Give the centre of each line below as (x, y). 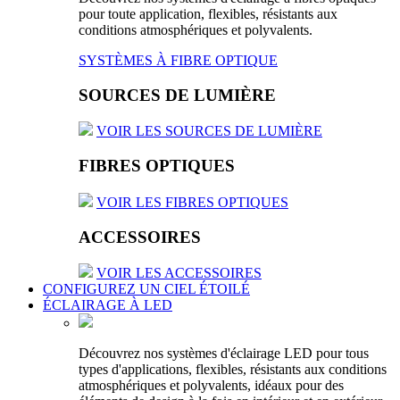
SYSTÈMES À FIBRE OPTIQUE (178, 60)
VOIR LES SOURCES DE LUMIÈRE (209, 131)
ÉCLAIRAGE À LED (108, 305)
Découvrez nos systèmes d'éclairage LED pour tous (224, 354)
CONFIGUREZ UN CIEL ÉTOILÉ (146, 289)
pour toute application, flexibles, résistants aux (208, 14)
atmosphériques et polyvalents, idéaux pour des (211, 386)
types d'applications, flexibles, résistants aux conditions (233, 370)
